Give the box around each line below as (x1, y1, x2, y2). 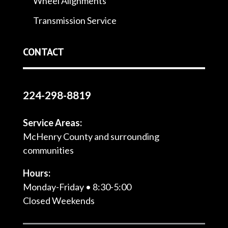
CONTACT (22, 45, 64, 59)
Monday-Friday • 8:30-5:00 (22, 181, 131, 192)
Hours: (22, 167, 50, 179)
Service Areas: (22, 117, 82, 128)
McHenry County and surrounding (22, 130, 159, 142)
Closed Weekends (22, 194, 95, 206)
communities (22, 144, 74, 156)
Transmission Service (33, 14, 117, 26)
